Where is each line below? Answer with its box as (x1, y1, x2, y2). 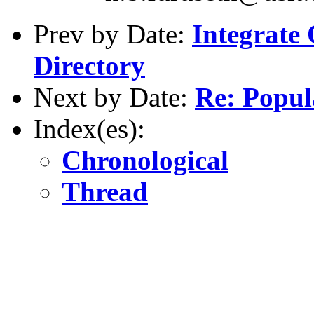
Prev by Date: (34, 18, 192, 49)
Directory (34, 50, 145, 81)
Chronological (62, 144, 228, 175)
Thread (62, 176, 148, 207)
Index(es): (34, 113, 145, 144)
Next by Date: (34, 81, 195, 112)
